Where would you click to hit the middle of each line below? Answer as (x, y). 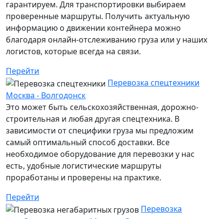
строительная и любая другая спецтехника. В (93, 119)
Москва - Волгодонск (46, 95)
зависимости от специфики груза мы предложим (100, 130)
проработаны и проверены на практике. (84, 177)
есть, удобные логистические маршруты (84, 165)
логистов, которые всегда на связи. (73, 52)
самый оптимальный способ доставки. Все (88, 142)
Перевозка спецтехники (153, 83)
